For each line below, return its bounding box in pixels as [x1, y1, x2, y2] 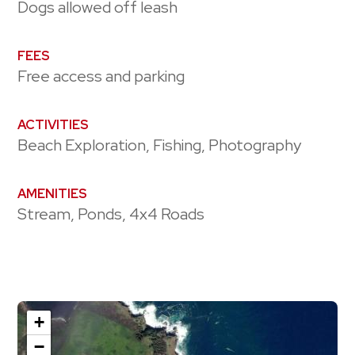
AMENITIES [17, 185, 88, 203]
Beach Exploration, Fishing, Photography [17, 135, 302, 156]
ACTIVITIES [17, 116, 90, 134]
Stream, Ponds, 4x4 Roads [17, 204, 205, 225]
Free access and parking [17, 66, 185, 87]
